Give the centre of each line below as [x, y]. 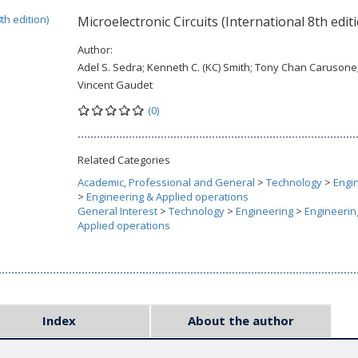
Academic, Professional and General [166, 182]
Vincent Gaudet [115, 85]
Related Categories [124, 160]
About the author [241, 320]
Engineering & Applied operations [167, 197]
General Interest [117, 211]
